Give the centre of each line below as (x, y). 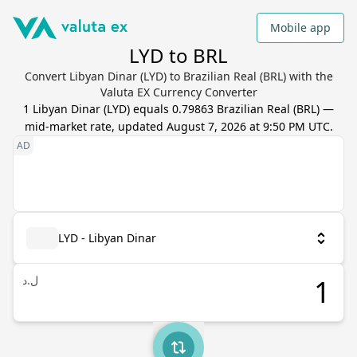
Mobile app (300, 27)
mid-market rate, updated (95, 126)
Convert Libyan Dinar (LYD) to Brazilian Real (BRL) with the (178, 76)
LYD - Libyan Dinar (107, 238)
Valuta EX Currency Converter (178, 92)
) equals (149, 109)
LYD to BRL (178, 55)
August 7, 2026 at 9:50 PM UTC (248, 126)
